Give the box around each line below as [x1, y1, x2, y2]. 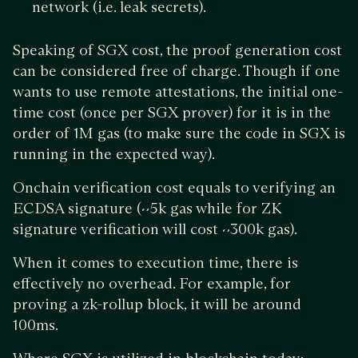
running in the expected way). [13, 144, 215, 163]
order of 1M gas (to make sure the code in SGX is [13, 123, 345, 142]
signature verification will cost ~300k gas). [13, 219, 300, 238]
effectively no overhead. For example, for [13, 273, 291, 292]
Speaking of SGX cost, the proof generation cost [13, 40, 342, 59]
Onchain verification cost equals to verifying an [13, 177, 336, 197]
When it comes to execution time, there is [13, 253, 298, 272]
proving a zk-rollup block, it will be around [13, 294, 301, 313]
